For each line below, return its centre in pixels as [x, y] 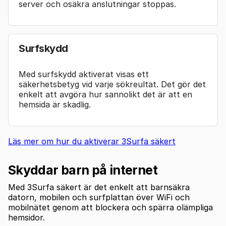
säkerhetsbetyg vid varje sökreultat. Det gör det [112, 84]
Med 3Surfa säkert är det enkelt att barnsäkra [99, 187]
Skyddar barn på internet [83, 170]
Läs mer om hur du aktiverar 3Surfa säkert [92, 141]
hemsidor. [26, 217]
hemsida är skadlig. [55, 104]
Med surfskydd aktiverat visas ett [84, 74]
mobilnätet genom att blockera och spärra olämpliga [110, 207]
